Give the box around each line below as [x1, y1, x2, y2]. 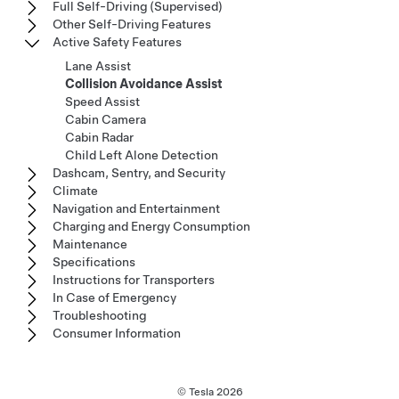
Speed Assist [65, 94, 140, 109]
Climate [53, 183, 98, 198]
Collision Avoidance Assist [65, 76, 223, 91]
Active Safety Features [53, 34, 182, 49]
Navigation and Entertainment [53, 200, 220, 216]
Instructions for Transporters [53, 272, 215, 287]
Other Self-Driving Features [53, 16, 211, 31]
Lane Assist [65, 58, 131, 73]
